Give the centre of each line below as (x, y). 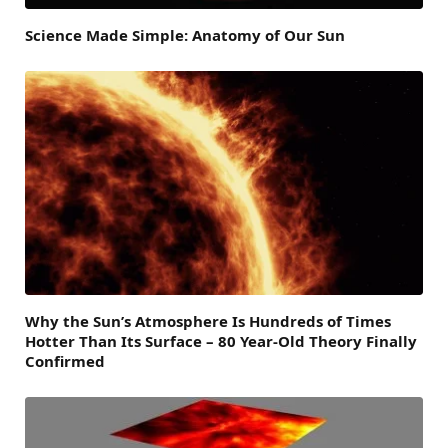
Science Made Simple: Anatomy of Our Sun (185, 35)
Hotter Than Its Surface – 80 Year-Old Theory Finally (221, 341)
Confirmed (65, 361)
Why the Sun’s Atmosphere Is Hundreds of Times (208, 321)
